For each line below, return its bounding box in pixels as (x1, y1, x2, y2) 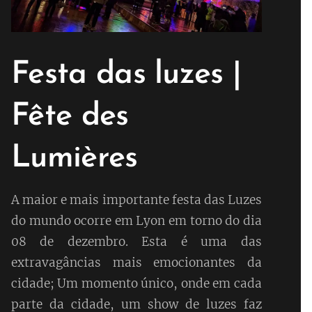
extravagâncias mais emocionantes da (10, 254, 262, 270)
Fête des (10, 100, 129, 132)
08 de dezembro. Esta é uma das (10, 233, 262, 249)
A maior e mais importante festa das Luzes (10, 192, 262, 208)
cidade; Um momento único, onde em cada (10, 275, 262, 291)
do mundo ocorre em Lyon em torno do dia (10, 212, 262, 228)
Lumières (10, 142, 138, 174)
